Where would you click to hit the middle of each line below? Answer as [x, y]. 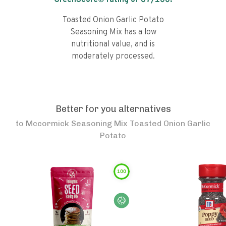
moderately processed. [113, 56]
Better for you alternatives [113, 109]
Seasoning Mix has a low [113, 32]
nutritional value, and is [113, 44]
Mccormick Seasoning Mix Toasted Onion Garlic [118, 123]
